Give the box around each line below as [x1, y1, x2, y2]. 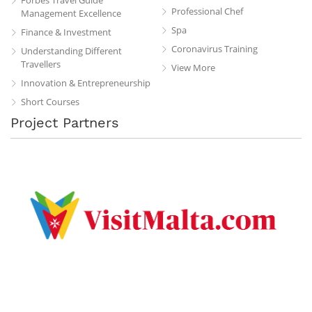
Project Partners [10, 114, 119, 131]
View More [171, 61, 215, 74]
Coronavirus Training [171, 42, 258, 55]
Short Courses [21, 95, 79, 108]
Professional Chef [171, 4, 243, 17]
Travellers [21, 57, 61, 70]
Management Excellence [21, 6, 121, 19]
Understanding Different [21, 44, 122, 57]
